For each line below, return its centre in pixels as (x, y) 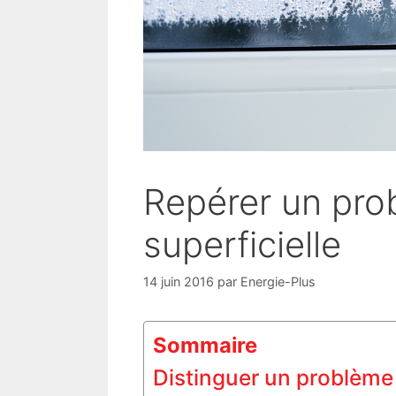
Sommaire (205, 345)
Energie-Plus (278, 281)
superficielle (242, 244)
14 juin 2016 (179, 281)
